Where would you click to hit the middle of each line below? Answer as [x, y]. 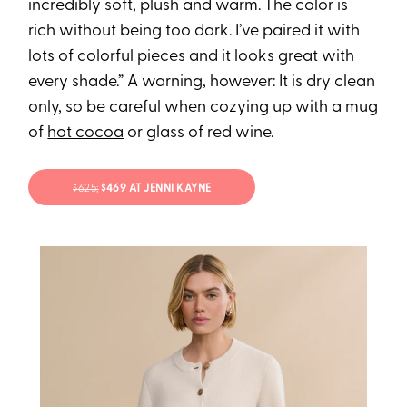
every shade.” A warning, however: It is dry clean [202, 83]
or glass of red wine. [199, 134]
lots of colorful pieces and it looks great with [192, 57]
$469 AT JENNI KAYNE [155, 189]
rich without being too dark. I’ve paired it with [194, 32]
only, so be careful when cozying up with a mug [203, 108]
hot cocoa [86, 134]
